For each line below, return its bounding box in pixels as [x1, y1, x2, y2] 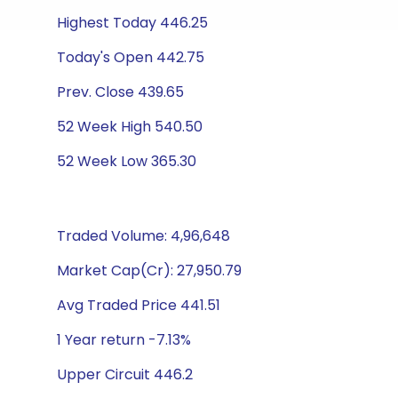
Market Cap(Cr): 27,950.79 [57, 260, 242, 281]
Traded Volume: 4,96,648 [57, 226, 230, 246]
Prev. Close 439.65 [57, 82, 184, 102]
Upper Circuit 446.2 [57, 364, 193, 385]
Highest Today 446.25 [57, 12, 208, 33]
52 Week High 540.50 [57, 116, 203, 137]
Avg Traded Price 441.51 [57, 295, 220, 315]
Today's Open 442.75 [57, 47, 204, 68]
